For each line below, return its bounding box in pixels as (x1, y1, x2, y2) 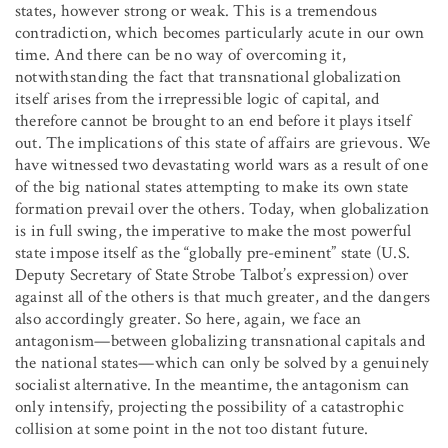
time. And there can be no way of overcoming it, (15, 43, 346, 66)
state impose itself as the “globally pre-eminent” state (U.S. (15, 241, 411, 264)
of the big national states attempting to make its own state (15, 175, 409, 198)
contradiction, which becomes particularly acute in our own (15, 21, 425, 44)
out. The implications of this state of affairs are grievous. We (15, 131, 431, 154)
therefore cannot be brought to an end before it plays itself (15, 109, 411, 132)
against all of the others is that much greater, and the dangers (15, 285, 431, 308)
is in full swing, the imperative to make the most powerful (15, 219, 412, 242)
